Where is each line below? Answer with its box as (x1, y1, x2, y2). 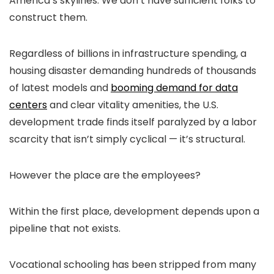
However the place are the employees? (9, 168, 201, 183)
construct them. (9, 10, 90, 25)
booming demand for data (111, 81, 238, 95)
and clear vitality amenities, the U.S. (47, 98, 218, 113)
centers (9, 98, 47, 113)
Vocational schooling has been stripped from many (9, 257, 256, 272)
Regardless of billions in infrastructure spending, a (9, 46, 246, 61)
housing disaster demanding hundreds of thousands (9, 64, 256, 78)
